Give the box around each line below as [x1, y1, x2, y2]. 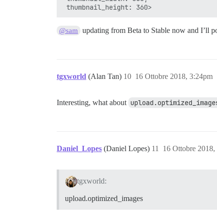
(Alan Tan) [88, 72, 124, 80]
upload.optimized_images [65, 194, 143, 202]
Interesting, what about [57, 98, 128, 107]
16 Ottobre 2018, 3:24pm [135, 72, 213, 80]
